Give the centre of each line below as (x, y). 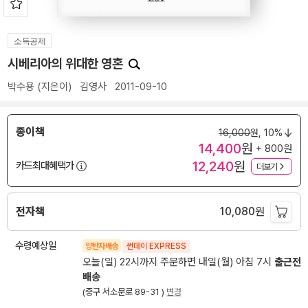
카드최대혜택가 (45, 165)
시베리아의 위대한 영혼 (67, 64)
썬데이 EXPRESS (156, 246)
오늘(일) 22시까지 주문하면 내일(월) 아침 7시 (178, 262)
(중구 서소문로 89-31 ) (124, 292)
